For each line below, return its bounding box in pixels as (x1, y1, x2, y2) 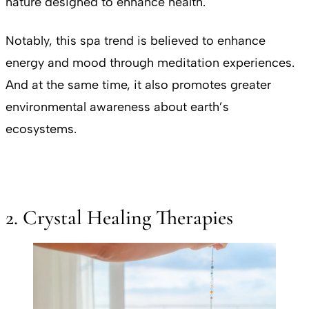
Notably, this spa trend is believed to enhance (6, 33, 266, 49)
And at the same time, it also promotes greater (6, 77, 271, 93)
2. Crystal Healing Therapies (6, 205, 233, 231)
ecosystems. (6, 121, 80, 137)
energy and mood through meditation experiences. (6, 55, 295, 71)
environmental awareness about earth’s (6, 99, 229, 115)
